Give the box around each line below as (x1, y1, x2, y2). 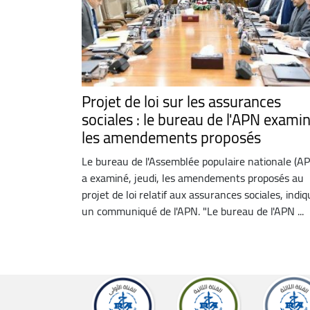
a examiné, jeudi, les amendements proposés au (82, 167, 304, 188)
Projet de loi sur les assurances (82, 86, 281, 116)
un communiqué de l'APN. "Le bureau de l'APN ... (82, 200, 304, 221)
